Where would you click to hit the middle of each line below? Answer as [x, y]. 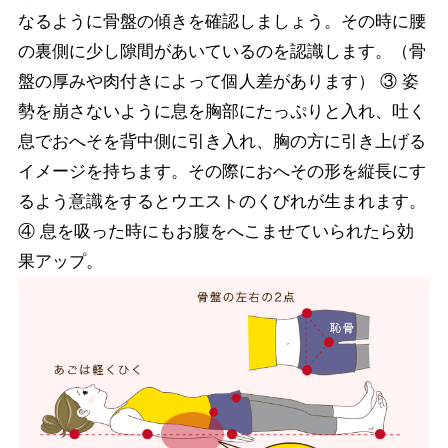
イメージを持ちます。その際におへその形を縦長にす [221, 172]
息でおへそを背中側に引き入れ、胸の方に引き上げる [221, 142]
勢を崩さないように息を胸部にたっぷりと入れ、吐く [221, 112]
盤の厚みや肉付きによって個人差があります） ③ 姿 [218, 82]
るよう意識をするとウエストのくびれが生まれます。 [221, 202]
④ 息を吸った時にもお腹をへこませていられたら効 [215, 232]
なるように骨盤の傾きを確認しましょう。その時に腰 [221, 22]
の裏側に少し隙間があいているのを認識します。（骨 [221, 52]
